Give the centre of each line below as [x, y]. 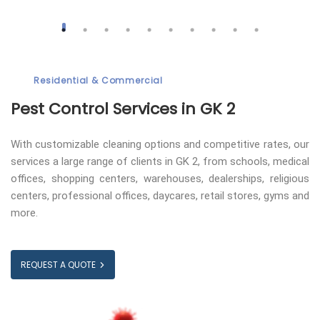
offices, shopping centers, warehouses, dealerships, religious [160, 179]
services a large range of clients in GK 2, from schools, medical [160, 162]
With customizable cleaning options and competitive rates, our [160, 145]
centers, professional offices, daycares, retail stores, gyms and [160, 196]
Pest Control [60, 109]
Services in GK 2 [172, 109]
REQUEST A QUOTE [58, 265]
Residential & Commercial [99, 81]
